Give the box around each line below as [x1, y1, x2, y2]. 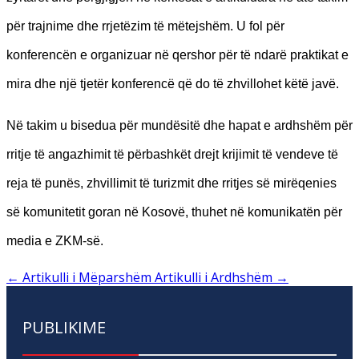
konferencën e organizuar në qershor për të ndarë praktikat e [6, 47, 349, 62]
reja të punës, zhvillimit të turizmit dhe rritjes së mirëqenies [6, 175, 337, 190]
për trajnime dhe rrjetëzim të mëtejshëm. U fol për [6, 18, 284, 33]
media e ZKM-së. [6, 233, 103, 248]
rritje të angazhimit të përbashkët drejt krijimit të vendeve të [6, 147, 338, 161]
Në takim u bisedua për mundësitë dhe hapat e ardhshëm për [6, 118, 353, 132]
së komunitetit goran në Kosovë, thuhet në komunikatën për [6, 204, 342, 219]
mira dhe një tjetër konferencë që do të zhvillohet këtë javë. [6, 76, 339, 91]
